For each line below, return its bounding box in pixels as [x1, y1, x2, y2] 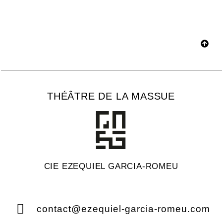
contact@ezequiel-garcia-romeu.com [36, 203, 210, 214]
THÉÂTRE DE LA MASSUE [47, 90, 175, 102]
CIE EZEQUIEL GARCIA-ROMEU [44, 161, 178, 171]
